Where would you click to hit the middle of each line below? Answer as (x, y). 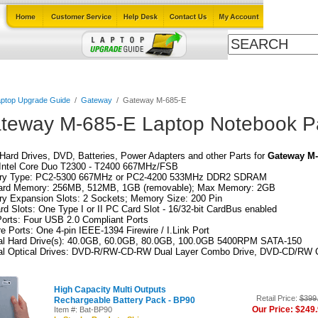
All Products (274, 72)
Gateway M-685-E (154, 100)
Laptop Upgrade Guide (95, 72)
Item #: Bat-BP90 (83, 309)
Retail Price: (278, 298)
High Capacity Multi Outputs (110, 290)
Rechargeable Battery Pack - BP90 (124, 300)
